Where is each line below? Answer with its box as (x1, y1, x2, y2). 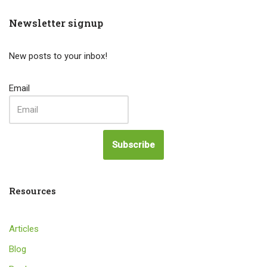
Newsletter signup (9, 16, 103, 29)
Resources (9, 184, 56, 197)
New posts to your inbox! (9, 50, 107, 61)
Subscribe (112, 139, 155, 150)
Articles (9, 223, 39, 234)
